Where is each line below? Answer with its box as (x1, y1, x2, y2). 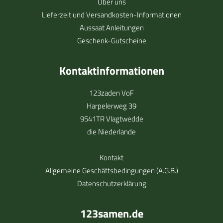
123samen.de (80, 205, 143, 222)
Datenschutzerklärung (77, 178, 146, 189)
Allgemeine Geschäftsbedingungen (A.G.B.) (45, 165, 178, 176)
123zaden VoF (89, 87, 134, 99)
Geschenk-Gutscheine (77, 35, 146, 46)
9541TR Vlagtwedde (80, 113, 143, 124)
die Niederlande (87, 126, 136, 137)
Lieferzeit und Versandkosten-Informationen (41, 9, 182, 20)
